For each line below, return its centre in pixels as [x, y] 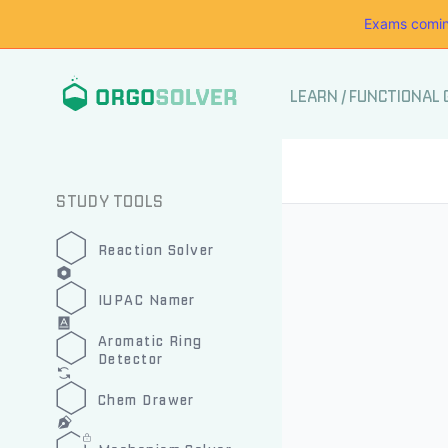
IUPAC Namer [147, 300]
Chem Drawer [146, 400]
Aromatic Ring [150, 341]
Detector [131, 359]
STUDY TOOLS [110, 201]
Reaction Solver [156, 250]
